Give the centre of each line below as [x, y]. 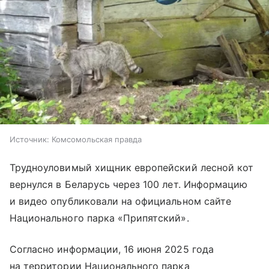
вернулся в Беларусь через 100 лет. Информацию [129, 184]
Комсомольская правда [97, 139]
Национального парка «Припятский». [99, 218]
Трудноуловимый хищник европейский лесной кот [132, 167]
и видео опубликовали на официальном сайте [120, 201]
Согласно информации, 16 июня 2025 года [112, 249]
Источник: [29, 139]
